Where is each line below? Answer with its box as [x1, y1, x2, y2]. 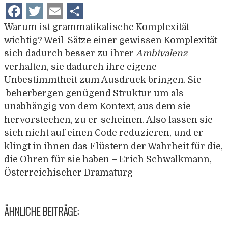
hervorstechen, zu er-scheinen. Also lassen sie [4, 115, 213, 125]
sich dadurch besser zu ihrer [4, 48, 136, 59]
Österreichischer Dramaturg [4, 167, 133, 178]
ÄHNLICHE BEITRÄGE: [4, 203, 79, 219]
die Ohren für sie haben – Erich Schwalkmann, [4, 154, 212, 165]
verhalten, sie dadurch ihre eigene [4, 62, 157, 72]
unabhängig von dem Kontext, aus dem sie [4, 101, 191, 112]
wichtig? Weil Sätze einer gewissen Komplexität [4, 35, 217, 46]
